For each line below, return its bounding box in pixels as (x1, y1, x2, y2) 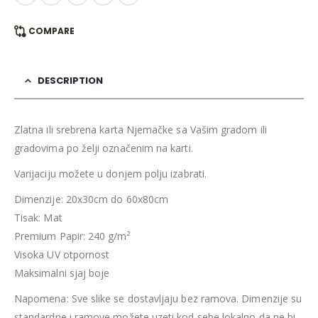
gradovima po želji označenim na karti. (14, 141, 193, 155)
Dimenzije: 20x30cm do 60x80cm (14, 192, 169, 207)
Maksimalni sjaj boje (14, 266, 110, 280)
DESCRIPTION (38, 74, 103, 88)
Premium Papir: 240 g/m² (14, 229, 131, 243)
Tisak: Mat (14, 211, 62, 225)
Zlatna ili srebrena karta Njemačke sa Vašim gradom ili (14, 123, 267, 137)
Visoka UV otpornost (14, 248, 110, 262)
